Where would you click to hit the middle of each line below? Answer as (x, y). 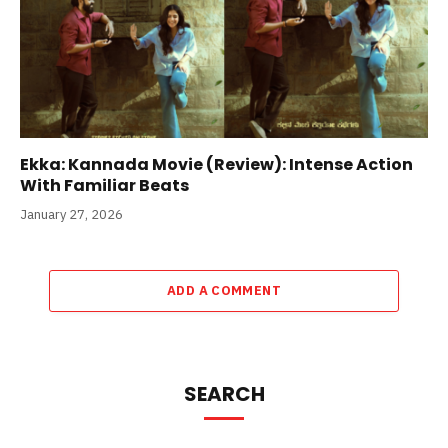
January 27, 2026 (71, 214)
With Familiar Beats (104, 185)
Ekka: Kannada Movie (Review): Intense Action (216, 164)
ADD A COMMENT (224, 290)
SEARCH (224, 393)
